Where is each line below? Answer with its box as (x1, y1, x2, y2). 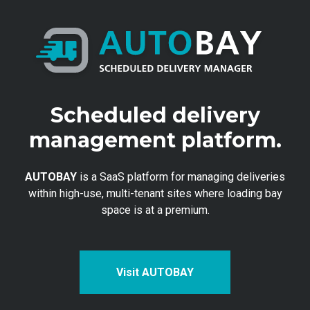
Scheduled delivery (50, 102, 260, 129)
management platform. (28, 127, 282, 154)
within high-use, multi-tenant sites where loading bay (28, 187, 282, 201)
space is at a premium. (100, 203, 210, 217)
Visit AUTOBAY (116, 266, 194, 280)
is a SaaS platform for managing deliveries (77, 170, 285, 184)
